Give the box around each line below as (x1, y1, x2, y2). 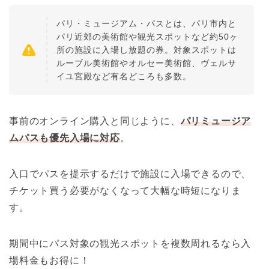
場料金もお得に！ (9, 255, 90, 266)
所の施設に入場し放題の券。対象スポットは (56, 45, 237, 55)
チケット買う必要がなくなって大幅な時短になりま (9, 186, 241, 196)
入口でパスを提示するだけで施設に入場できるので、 (9, 169, 252, 180)
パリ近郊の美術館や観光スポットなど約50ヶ (56, 32, 238, 42)
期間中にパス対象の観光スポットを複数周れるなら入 (9, 238, 252, 249)
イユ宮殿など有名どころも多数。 (56, 71, 192, 82)
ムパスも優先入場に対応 (9, 133, 120, 144)
